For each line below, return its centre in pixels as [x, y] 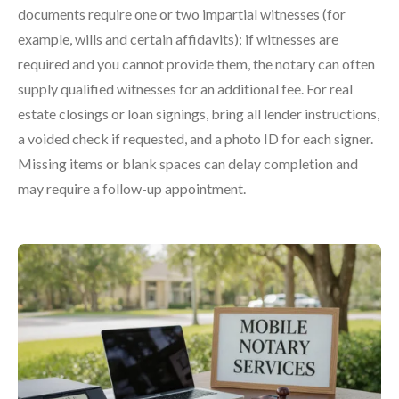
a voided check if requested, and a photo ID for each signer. [195, 138]
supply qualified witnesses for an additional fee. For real [185, 88]
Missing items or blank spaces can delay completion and [188, 163]
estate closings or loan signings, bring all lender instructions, [199, 113]
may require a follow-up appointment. [132, 188]
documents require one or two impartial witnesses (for [182, 13]
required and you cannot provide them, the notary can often [196, 63]
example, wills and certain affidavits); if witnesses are [178, 38]
